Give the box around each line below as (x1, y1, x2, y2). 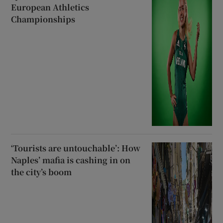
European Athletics (11, 1, 90, 13)
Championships (11, 13, 76, 25)
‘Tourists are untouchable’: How (11, 142, 141, 154)
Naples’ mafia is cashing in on (11, 154, 131, 166)
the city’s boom (11, 166, 72, 178)
